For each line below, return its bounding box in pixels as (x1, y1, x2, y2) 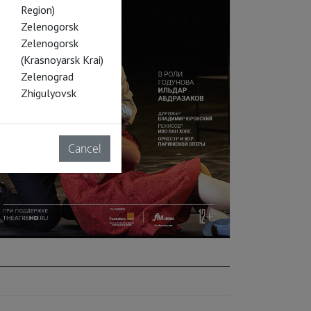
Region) (20, 3, 55, 17)
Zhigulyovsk (20, 86, 76, 100)
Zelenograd (20, 69, 74, 83)
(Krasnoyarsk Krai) (20, 53, 103, 67)
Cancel (68, 141, 101, 156)
